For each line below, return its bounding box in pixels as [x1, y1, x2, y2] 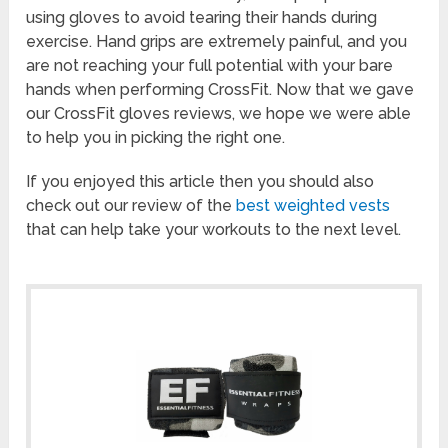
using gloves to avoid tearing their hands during [26, 7, 378, 27]
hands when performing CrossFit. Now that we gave [26, 79, 415, 99]
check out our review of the [26, 195, 237, 215]
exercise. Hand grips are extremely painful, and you [26, 31, 408, 51]
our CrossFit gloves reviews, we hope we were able [26, 103, 412, 123]
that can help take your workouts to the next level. [26, 219, 402, 239]
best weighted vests [236, 195, 391, 215]
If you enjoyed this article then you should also [26, 171, 375, 191]
